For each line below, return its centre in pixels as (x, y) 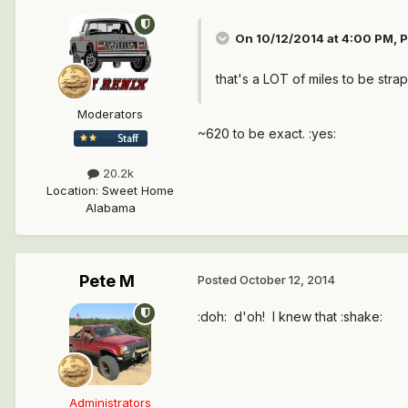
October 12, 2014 (287, 279)
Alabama (110, 207)
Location (71, 190)
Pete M (107, 280)
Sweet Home (138, 190)
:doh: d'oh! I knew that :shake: (292, 316)
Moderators (110, 113)
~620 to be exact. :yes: (267, 133)
